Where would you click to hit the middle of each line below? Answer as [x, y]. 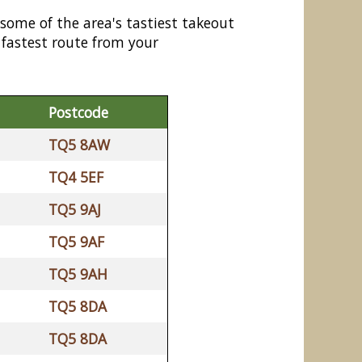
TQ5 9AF [76, 242]
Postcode [78, 113]
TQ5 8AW [79, 145]
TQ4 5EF [76, 177]
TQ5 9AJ [75, 210]
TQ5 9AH [78, 274]
